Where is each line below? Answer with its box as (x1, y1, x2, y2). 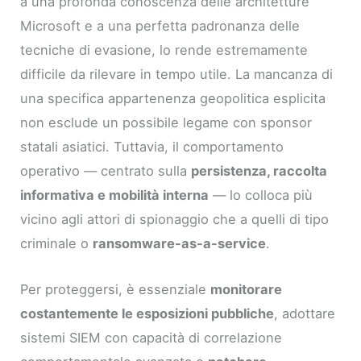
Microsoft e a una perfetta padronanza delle (20, 18, 301, 35)
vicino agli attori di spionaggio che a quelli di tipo (20, 211, 330, 228)
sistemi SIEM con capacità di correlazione (20, 329, 283, 346)
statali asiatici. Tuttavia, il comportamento (20, 139, 284, 156)
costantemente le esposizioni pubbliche (20, 305, 275, 322)
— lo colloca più (209, 187, 313, 204)
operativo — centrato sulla (20, 163, 192, 180)
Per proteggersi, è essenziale (20, 280, 211, 297)
